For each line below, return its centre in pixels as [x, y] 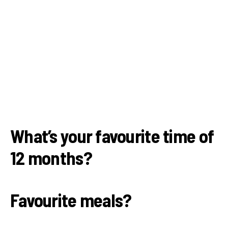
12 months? [51, 157]
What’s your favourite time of [112, 135]
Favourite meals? [71, 199]
